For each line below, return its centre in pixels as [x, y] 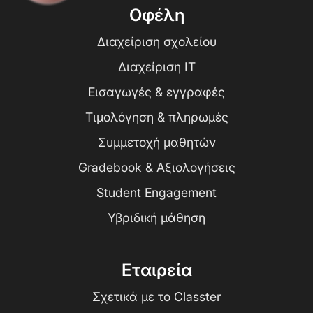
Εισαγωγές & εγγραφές [156, 92]
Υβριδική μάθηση [156, 217]
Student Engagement [156, 192]
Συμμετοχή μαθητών [156, 142]
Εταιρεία [156, 270]
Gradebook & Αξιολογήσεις [156, 167]
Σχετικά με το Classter [156, 296]
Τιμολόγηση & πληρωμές [156, 117]
